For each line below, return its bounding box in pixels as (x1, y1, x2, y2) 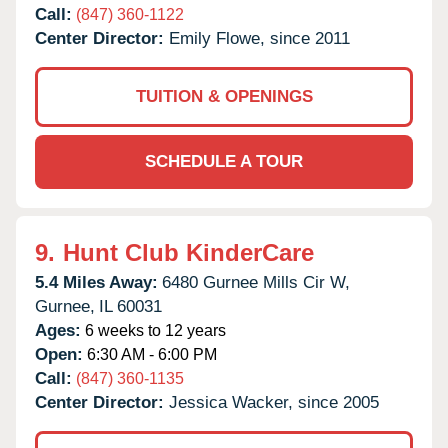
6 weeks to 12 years (81, 321, 226, 339)
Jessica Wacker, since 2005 (169, 392, 379, 412)
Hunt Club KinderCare (63, 238, 314, 266)
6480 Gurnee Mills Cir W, (162, 272, 350, 292)
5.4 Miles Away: (35, 272, 158, 292)
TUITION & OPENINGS (135, 86, 313, 106)
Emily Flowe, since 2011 (169, 28, 350, 48)
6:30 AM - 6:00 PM (83, 345, 217, 363)
